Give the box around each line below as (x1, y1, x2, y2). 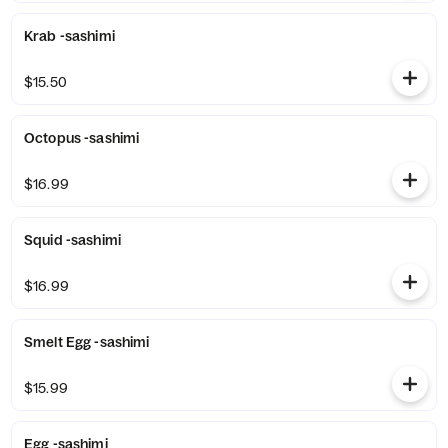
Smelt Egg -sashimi (24, 333, 150, 351)
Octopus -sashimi (24, 129, 140, 147)
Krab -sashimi (24, 27, 115, 45)
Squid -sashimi (24, 231, 121, 249)
